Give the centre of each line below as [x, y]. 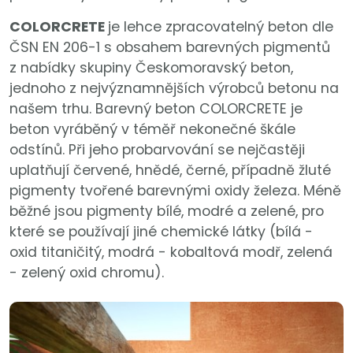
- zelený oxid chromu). [87, 273]
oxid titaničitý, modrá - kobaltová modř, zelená [171, 253]
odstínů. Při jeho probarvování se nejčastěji [157, 150]
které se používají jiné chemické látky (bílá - [161, 232]
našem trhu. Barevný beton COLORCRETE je [156, 109]
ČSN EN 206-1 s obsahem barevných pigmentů [170, 48]
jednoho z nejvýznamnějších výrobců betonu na [174, 89]
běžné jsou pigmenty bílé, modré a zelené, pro [167, 212]
